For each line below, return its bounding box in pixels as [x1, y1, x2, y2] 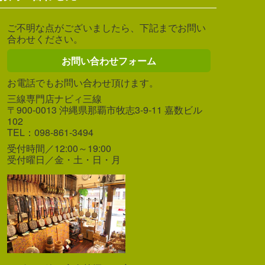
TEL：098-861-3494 [7, 125, 93, 139]
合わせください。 [7, 31, 83, 46]
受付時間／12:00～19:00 [7, 141, 111, 155]
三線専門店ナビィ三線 [7, 91, 102, 105]
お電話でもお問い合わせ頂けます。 [7, 75, 159, 89]
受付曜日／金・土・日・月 [7, 152, 121, 166]
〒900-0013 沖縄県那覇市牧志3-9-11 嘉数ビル [7, 102, 202, 117]
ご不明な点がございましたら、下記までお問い [7, 20, 206, 34]
